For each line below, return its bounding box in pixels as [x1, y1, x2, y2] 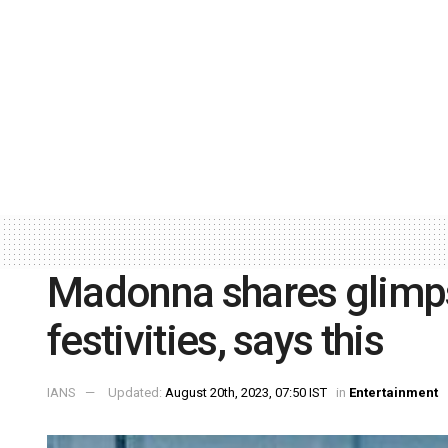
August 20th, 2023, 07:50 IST [165, 385, 327, 401]
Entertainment [349, 385, 438, 401]
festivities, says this [47, 315, 384, 365]
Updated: [108, 385, 165, 401]
